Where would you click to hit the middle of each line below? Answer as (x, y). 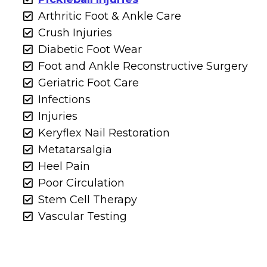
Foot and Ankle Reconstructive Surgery (143, 66)
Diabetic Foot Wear (90, 49)
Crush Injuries (75, 32)
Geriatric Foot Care (89, 83)
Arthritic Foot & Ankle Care (110, 16)
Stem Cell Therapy (88, 199)
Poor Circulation (82, 183)
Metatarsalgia (75, 149)
